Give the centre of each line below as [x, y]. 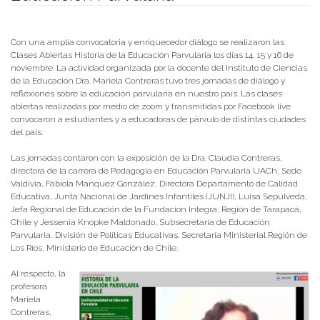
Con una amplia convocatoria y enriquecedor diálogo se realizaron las [147, 42]
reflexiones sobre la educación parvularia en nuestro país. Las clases [146, 94]
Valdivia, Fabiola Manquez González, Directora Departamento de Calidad [154, 184]
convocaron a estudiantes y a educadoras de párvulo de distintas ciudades [158, 120]
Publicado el [39, 17]
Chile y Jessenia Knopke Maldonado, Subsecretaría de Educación [140, 222]
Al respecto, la [38, 274]
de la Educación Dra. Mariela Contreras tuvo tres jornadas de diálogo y [148, 81]
